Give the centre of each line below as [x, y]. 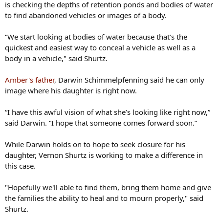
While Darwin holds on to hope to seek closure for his [95, 144]
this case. [20, 166]
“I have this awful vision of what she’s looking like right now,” [108, 112]
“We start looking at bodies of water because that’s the [96, 37]
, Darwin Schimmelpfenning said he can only [129, 80]
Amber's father [30, 80]
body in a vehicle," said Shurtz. [56, 58]
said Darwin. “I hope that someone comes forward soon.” [101, 123]
